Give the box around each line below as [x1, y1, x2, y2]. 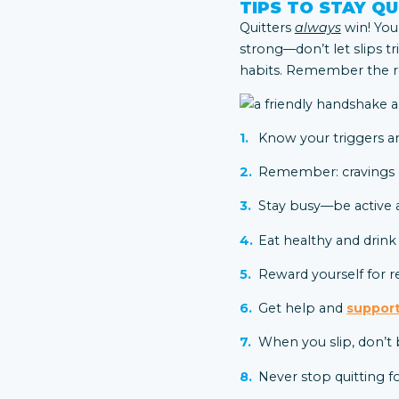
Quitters [239, 19, 295, 36]
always [294, 19, 341, 36]
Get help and [258, 300, 347, 317]
